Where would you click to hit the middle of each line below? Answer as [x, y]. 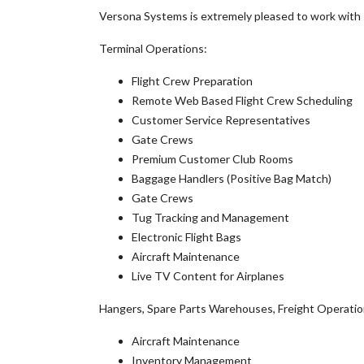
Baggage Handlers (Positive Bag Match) [232, 178]
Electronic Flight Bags [186, 237]
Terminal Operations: [153, 48]
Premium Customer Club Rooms [212, 159]
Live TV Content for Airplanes [208, 276]
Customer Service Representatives [221, 120]
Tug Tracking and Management [210, 217]
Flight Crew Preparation [192, 81]
